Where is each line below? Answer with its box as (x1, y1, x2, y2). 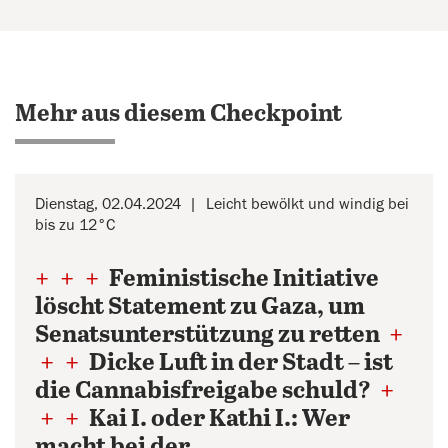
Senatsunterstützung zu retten (35, 322, 384, 349)
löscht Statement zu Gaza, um (35, 294, 365, 321)
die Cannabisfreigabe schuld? (35, 378, 375, 405)
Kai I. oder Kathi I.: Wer (85, 406, 350, 433)
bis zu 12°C (35, 217, 115, 233)
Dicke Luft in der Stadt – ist (85, 350, 393, 377)
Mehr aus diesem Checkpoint (15, 101, 342, 128)
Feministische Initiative (105, 266, 379, 293)
